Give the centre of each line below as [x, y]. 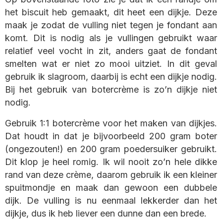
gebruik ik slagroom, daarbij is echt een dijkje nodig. [111, 76]
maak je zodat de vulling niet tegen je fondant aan [111, 25]
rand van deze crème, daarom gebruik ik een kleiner [111, 174]
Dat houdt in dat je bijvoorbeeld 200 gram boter [111, 136]
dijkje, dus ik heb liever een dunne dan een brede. [106, 213]
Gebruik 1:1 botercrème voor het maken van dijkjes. [111, 123]
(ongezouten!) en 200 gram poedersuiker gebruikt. [111, 149]
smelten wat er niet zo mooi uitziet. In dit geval [111, 63]
